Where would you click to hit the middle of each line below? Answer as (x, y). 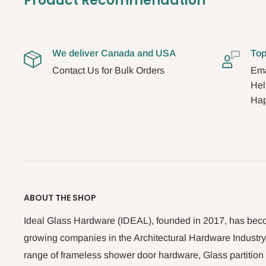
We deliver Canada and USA (114, 53)
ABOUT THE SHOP (60, 197)
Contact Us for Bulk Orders (108, 70)
